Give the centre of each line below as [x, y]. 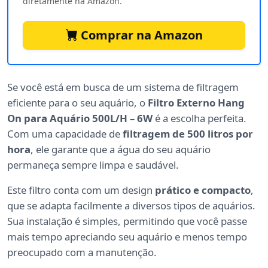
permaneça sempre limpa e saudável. [93, 165]
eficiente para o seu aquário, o [77, 102]
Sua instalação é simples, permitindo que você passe [127, 221]
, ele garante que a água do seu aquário [121, 149]
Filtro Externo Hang [196, 102]
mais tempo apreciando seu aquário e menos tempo [127, 236]
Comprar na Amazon [140, 35]
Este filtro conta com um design [81, 190]
